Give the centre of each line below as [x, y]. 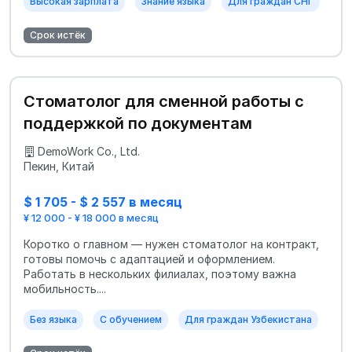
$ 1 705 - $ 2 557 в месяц [103, 202]
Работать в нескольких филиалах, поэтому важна [160, 273]
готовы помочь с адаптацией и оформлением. [149, 258]
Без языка [53, 319]
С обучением [131, 319]
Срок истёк [58, 35]
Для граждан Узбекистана [248, 319]
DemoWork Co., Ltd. [89, 152]
